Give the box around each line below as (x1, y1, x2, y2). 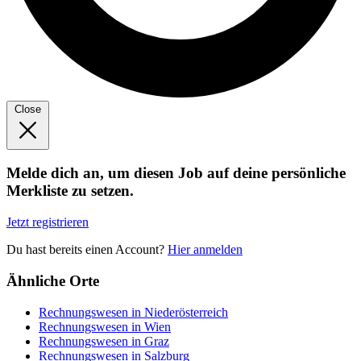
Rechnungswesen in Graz (39, 334, 169, 348)
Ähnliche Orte (6, 272, 99, 289)
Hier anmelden (168, 243, 243, 257)
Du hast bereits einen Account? (6, 243, 168, 257)
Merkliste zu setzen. (6, 182, 134, 200)
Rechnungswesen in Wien (39, 319, 171, 334)
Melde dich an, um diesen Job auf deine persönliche (6, 164, 346, 182)
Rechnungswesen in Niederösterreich (39, 305, 228, 319)
